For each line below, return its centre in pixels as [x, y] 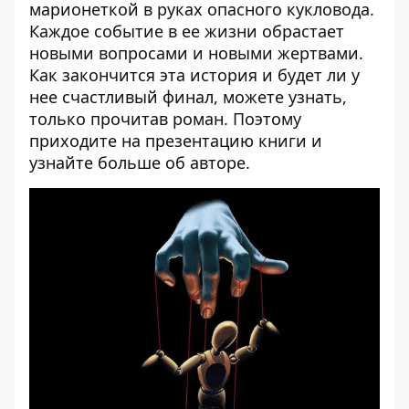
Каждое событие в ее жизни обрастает [187, 31]
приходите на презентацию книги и [176, 141]
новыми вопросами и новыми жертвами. [196, 53]
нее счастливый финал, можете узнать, [188, 97]
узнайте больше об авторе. [140, 163]
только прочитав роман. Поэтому [165, 119]
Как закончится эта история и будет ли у [194, 75]
